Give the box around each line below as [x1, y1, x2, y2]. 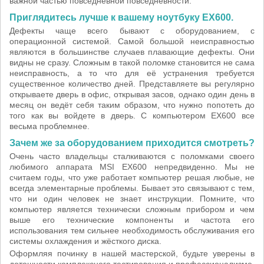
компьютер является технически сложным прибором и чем [9, 204, 255, 214]
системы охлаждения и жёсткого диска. [9, 236, 161, 246]
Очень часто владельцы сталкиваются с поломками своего [9, 151, 255, 161]
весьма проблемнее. [9, 121, 90, 131]
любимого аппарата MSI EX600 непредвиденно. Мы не [9, 162, 255, 171]
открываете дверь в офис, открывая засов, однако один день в [9, 90, 255, 99]
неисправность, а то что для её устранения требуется [9, 68, 255, 78]
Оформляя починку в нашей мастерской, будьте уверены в [9, 249, 255, 258]
